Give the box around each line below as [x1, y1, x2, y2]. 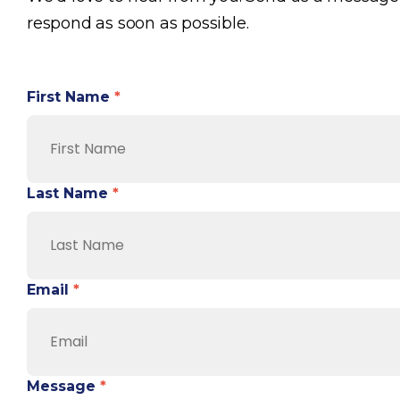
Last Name [27, 185, 112, 202]
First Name [27, 88, 114, 105]
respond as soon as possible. [27, 13, 249, 33]
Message [27, 378, 100, 395]
